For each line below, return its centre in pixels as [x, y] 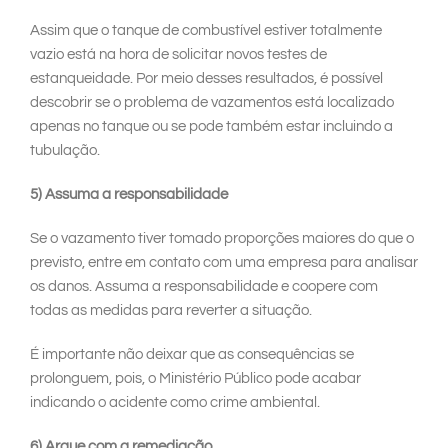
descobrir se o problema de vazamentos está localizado [212, 103]
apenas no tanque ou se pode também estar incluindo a [211, 127]
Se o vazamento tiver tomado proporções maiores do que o [222, 239]
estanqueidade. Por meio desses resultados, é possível [206, 79]
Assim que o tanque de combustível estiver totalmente [206, 31]
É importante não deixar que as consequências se [192, 355]
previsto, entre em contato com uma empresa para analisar [224, 263]
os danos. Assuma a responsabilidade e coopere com [204, 287]
